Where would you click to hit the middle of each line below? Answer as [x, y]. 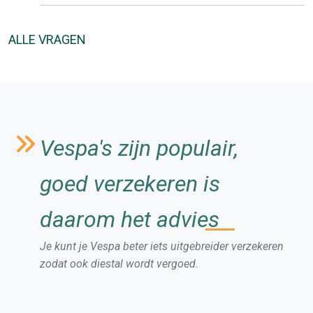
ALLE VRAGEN [47, 39]
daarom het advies [130, 220]
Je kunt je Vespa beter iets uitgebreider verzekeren [162, 247]
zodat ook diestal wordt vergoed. [119, 264]
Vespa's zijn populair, [139, 148]
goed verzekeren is [130, 184]
